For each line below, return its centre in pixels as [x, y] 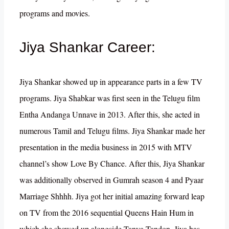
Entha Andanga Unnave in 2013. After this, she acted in [110, 114]
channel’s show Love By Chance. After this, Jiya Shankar [112, 164]
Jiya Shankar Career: [87, 47]
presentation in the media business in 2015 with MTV [106, 147]
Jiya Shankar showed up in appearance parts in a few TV [111, 82]
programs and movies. [55, 13]
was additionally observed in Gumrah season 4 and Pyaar [111, 180]
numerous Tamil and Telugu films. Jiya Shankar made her [112, 131]
